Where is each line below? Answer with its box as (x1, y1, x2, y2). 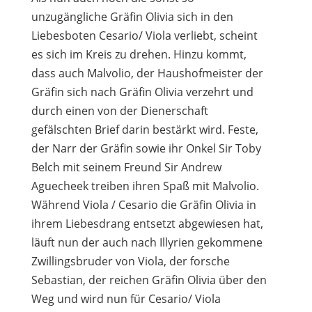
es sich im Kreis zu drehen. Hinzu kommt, (31, 47, 247, 62)
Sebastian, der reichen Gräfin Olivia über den (31, 272, 267, 288)
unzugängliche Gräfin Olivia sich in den (31, 9, 233, 24)
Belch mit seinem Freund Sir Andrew (31, 159, 221, 175)
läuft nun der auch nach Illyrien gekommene (31, 235, 263, 250)
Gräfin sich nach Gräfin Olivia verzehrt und (31, 84, 253, 100)
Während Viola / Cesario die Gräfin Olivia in (31, 197, 256, 212)
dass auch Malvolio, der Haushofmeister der (31, 65, 263, 81)
